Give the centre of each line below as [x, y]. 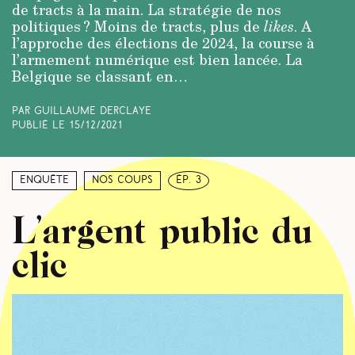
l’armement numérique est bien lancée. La [157, 59]
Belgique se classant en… [100, 76]
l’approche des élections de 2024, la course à [163, 42]
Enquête [44, 181]
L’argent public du [162, 228]
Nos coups [122, 181]
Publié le [40, 126]
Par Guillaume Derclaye [82, 111]
